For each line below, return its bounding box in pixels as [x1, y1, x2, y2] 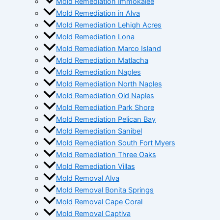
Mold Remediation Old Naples [56, 91, 154, 101]
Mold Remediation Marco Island [56, 44, 161, 54]
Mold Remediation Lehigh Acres [56, 21, 162, 30]
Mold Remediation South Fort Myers [56, 138, 175, 148]
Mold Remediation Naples [56, 68, 141, 77]
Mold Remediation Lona [56, 32, 135, 42]
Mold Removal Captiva [56, 209, 131, 219]
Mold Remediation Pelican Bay [56, 115, 156, 124]
